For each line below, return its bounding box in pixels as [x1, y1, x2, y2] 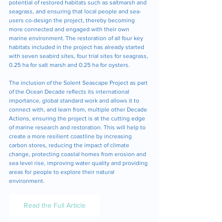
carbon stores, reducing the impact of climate [9, 141, 131, 149]
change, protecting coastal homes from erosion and [9, 150, 148, 158]
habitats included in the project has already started [9, 43, 146, 51]
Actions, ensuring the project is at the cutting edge [9, 114, 147, 122]
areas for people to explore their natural [9, 168, 116, 175]
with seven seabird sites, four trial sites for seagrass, [9, 52, 150, 59]
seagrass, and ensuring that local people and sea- [9, 7, 141, 15]
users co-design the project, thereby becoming [9, 16, 136, 24]
